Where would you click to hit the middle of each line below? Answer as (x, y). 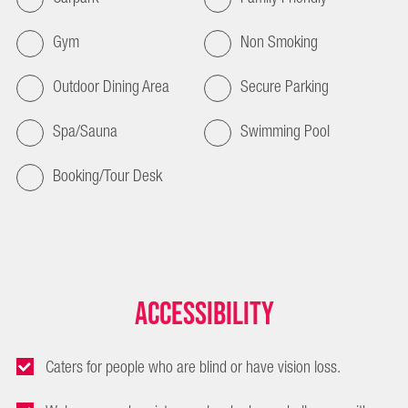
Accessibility (204, 315)
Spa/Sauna (85, 132)
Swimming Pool (285, 132)
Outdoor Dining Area (111, 87)
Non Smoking (279, 42)
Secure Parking (285, 87)
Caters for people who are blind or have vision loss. (193, 367)
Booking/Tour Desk (107, 176)
